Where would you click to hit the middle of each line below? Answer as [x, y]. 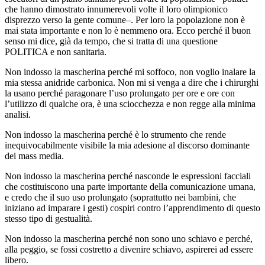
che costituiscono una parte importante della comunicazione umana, [130, 187]
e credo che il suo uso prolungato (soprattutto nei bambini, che [120, 198]
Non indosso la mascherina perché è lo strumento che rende [115, 135]
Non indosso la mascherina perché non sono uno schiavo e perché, [129, 239]
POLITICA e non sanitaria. [56, 52]
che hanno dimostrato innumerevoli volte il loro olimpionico [116, 9]
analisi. [18, 115]
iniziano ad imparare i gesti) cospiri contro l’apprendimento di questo [132, 208]
